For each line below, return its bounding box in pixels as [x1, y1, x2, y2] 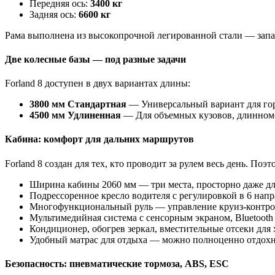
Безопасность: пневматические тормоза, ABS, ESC [5, 258, 229, 269]
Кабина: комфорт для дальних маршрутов [5, 134, 194, 145]
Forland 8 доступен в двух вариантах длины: [5, 78, 190, 89]
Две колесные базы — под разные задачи [5, 53, 186, 64]
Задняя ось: [29, 9, 79, 20]
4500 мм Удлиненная [29, 110, 121, 121]
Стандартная [68, 99, 126, 110]
